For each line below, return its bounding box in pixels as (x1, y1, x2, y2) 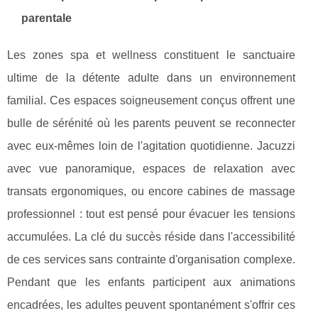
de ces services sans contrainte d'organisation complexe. (7, 253, 295, 266)
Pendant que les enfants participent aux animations (7, 276, 295, 289)
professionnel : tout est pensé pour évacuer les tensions (7, 208, 295, 221)
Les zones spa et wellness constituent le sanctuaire (7, 49, 295, 62)
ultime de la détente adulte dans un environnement (7, 72, 295, 84)
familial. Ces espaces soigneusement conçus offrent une (7, 94, 295, 107)
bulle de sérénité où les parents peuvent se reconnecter (7, 117, 295, 130)
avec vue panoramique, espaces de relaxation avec (7, 163, 295, 175)
